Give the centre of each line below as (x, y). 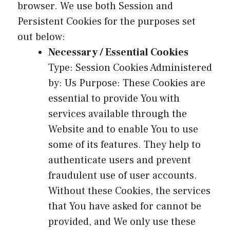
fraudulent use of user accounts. (123, 175)
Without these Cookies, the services (129, 191)
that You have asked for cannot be (125, 206)
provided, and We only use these (122, 222)
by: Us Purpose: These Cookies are (127, 83)
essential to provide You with (114, 98)
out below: (41, 37)
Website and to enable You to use (123, 129)
